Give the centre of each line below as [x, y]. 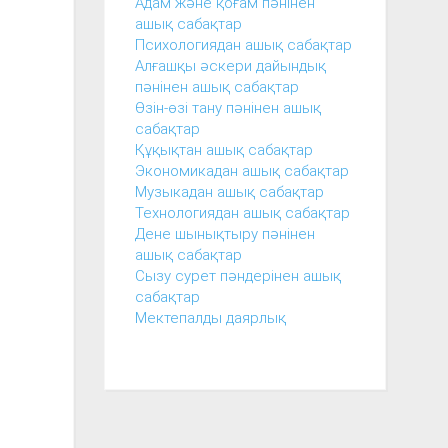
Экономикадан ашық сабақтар [241, 170]
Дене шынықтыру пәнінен [224, 233]
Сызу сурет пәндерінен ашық [237, 275]
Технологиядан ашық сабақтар [242, 212]
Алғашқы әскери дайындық [230, 65]
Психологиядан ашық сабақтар [243, 44]
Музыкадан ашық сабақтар [229, 191]
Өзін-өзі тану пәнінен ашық [227, 107]
